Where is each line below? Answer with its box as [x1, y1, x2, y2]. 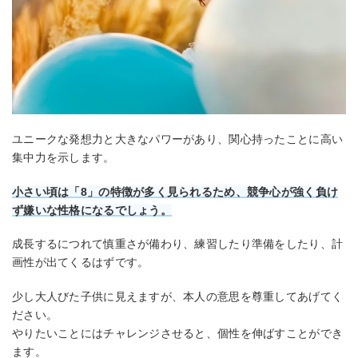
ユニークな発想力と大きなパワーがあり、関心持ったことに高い [12, 132, 344, 145]
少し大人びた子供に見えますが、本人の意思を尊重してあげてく [12, 289, 344, 303]
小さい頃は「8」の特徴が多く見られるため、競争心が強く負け [12, 185, 339, 198]
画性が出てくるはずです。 [12, 256, 149, 269]
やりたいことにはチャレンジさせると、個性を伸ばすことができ [12, 326, 344, 340]
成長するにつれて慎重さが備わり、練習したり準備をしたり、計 [12, 237, 344, 251]
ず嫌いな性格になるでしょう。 [12, 203, 172, 217]
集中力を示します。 [12, 150, 115, 164]
